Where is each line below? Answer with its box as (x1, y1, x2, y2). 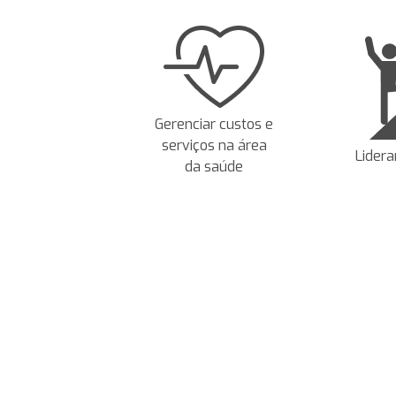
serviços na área (161, 136, 267, 155)
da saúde (185, 157, 244, 176)
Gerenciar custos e (155, 115, 274, 133)
